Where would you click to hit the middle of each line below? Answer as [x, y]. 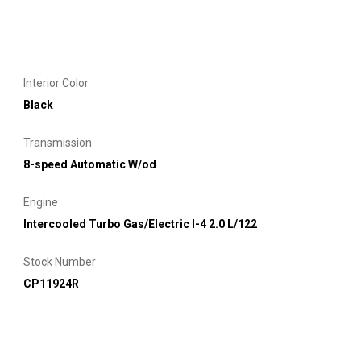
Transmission [58, 142]
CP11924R [51, 283]
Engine [41, 202]
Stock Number [60, 261]
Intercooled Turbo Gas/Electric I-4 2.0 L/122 [140, 224]
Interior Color [56, 83]
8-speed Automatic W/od [90, 164]
